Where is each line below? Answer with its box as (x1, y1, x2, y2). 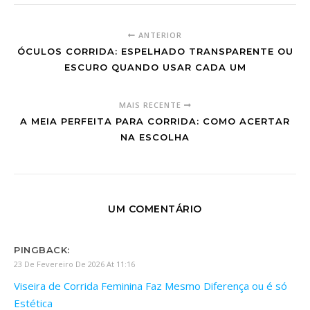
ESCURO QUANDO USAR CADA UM (64, 62, 246, 73)
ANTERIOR (136, 30, 182, 40)
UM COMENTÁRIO (108, 203, 202, 215)
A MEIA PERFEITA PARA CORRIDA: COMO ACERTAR (20, 116, 290, 127)
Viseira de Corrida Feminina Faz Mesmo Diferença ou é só (14, 279, 287, 293)
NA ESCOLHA (120, 131, 190, 143)
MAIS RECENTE (118, 100, 184, 110)
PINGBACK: (14, 244, 70, 255)
